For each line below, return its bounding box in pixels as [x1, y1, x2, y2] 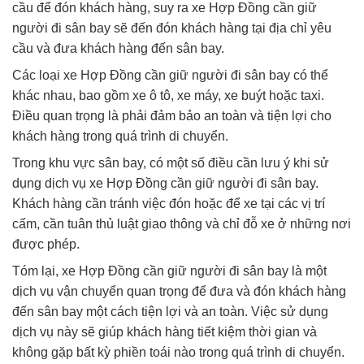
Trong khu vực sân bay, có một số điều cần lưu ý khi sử [12, 155, 329, 170]
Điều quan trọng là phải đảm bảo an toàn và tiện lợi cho [12, 108, 331, 123]
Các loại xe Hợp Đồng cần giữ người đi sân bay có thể [12, 67, 328, 82]
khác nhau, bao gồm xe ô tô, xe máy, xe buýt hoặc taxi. [12, 88, 324, 102]
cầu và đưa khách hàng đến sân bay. [12, 41, 224, 55]
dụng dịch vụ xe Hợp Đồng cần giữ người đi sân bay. [12, 175, 318, 190]
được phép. [12, 236, 80, 251]
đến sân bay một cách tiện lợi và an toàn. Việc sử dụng [12, 304, 328, 318]
